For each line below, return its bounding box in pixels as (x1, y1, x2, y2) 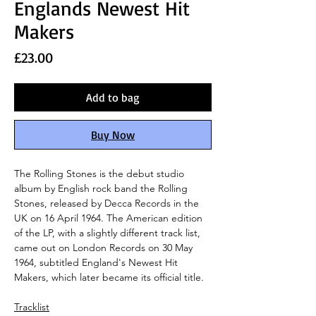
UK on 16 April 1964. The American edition (14, 211, 202, 224)
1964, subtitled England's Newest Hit (14, 255, 178, 269)
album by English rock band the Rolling (14, 181, 188, 195)
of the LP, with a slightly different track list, (14, 226, 200, 239)
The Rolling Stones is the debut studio (14, 166, 184, 180)
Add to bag (86, 90, 140, 104)
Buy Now (91, 127, 135, 142)
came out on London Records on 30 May (14, 241, 193, 254)
